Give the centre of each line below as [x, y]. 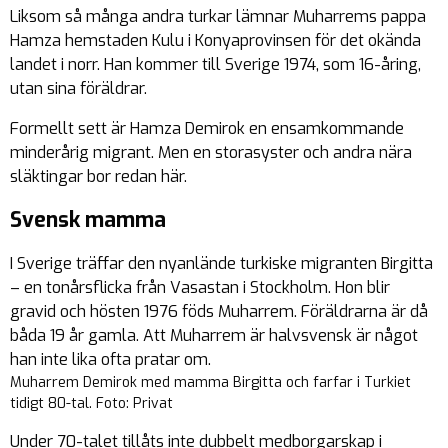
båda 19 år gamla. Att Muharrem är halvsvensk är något [214, 336]
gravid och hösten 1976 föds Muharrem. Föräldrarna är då [219, 312]
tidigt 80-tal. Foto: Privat [91, 404]
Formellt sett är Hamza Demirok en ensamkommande [207, 129]
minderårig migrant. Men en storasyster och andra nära [211, 153]
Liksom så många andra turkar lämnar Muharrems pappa [218, 17]
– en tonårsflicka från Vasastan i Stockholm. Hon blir [200, 288]
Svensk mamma [88, 220]
